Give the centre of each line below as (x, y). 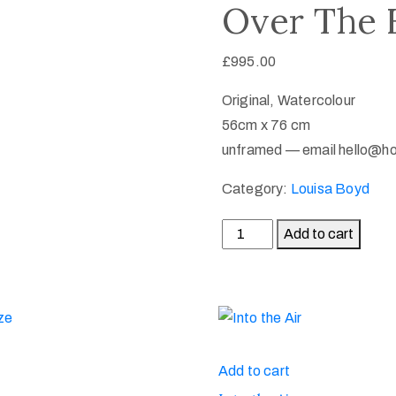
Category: (256, 188)
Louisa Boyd (330, 188)
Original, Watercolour (289, 100)
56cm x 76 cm (266, 125)
